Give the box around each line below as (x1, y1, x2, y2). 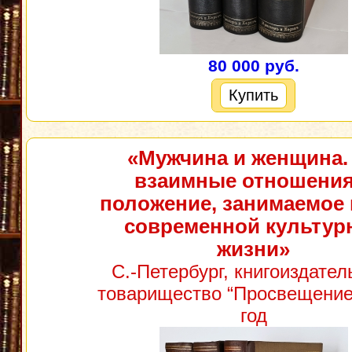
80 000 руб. (207, 57, 299, 75)
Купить (229, 86, 278, 104)
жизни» (217, 237, 290, 261)
